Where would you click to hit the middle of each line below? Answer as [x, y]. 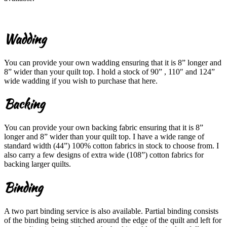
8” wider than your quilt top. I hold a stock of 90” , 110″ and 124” [109, 71]
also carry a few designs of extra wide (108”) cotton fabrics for [104, 155]
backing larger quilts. [37, 164]
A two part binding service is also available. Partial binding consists [111, 211]
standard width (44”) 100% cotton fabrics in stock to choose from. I [111, 146]
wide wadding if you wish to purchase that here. [81, 81]
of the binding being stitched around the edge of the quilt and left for [113, 220]
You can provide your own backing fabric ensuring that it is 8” [104, 128]
